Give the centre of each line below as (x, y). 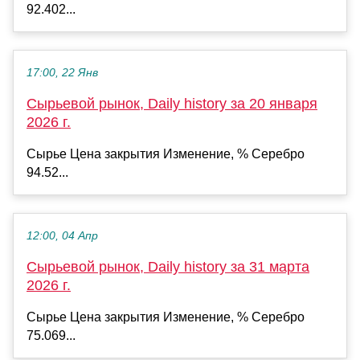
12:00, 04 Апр (62, 235)
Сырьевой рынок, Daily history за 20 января (172, 103)
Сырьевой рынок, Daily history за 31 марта (168, 266)
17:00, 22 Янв (62, 72)
